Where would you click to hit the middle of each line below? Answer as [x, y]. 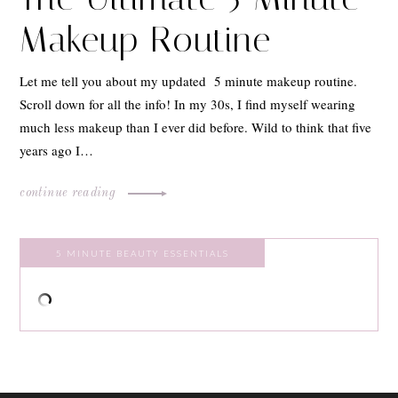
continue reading [70, 193]
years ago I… [57, 151]
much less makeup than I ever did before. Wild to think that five [196, 127]
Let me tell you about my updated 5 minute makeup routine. [189, 81]
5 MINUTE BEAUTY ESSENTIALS [143, 254]
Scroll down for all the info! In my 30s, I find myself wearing [188, 104]
